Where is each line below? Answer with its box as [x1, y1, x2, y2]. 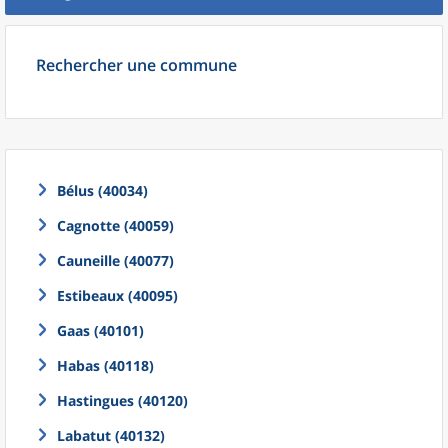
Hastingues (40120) [57, 391, 188, 410]
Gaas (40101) [57, 321, 144, 340]
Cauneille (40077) [57, 251, 174, 270]
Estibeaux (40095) [57, 286, 178, 305]
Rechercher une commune [36, 54, 237, 76]
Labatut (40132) [57, 426, 165, 445]
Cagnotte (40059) [57, 216, 174, 235]
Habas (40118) [57, 356, 154, 375]
